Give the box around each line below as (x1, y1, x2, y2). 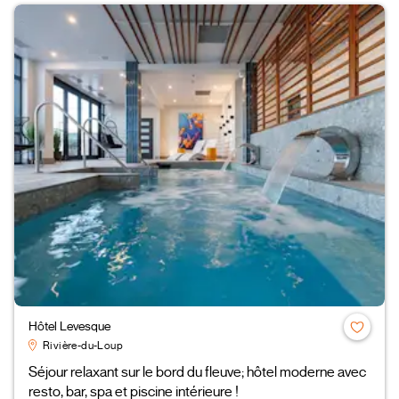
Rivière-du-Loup (43, 338, 123, 353)
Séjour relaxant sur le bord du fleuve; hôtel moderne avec (28, 363, 366, 382)
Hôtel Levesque (28, 318, 110, 335)
